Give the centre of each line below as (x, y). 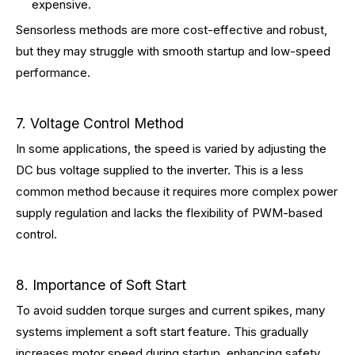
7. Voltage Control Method (100, 123)
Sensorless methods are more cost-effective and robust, (172, 30)
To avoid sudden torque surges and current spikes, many (170, 310)
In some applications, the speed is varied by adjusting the (171, 149)
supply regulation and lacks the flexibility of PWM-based (169, 213)
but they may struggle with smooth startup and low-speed (173, 51)
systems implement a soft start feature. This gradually (162, 332)
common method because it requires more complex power (177, 191)
